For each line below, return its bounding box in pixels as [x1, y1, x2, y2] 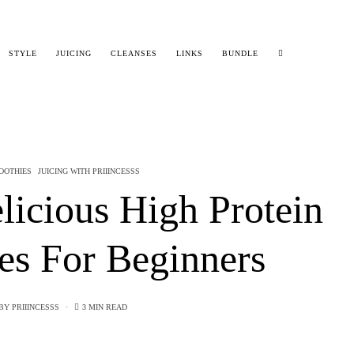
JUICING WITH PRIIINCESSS [37, 166, 140, 175]
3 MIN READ [81, 302, 127, 311]
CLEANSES [111, 49, 158, 58]
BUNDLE [222, 49, 259, 58]
